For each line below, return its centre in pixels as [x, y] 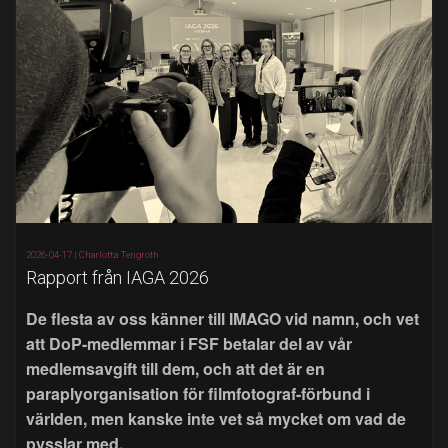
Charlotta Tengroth [118, 254]
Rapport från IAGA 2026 [117, 277]
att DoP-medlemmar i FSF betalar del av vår [189, 343]
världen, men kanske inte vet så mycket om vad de [216, 418]
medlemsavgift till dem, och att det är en [175, 368]
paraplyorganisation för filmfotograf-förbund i [198, 393]
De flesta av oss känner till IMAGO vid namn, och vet [222, 318]
